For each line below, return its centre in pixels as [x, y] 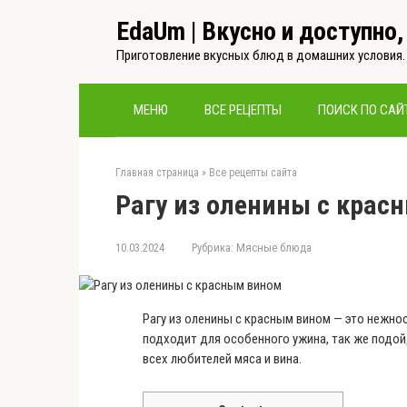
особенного [257, 339]
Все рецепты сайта [253, 173]
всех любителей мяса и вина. [222, 359]
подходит [171, 339]
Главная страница [157, 173]
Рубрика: [213, 248]
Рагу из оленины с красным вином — [244, 319]
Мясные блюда [274, 248]
